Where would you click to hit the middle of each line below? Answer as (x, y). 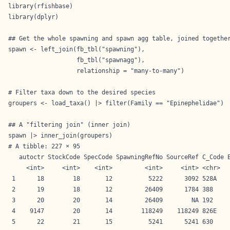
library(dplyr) (33, 17)
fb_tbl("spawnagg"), (78, 60)
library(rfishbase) (41, 6)
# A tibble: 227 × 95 (44, 146)
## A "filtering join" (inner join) (71, 125)
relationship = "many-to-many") (96, 71)
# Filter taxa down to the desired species (82, 92)
